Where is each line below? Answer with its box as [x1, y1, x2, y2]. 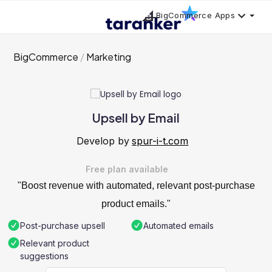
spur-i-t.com [132, 135, 189, 148]
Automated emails [143, 220, 214, 231]
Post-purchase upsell [20, 220, 105, 231]
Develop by [76, 135, 129, 148]
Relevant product [20, 238, 89, 249]
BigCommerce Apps [155, 10, 236, 20]
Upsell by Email [92, 110, 180, 126]
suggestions [20, 251, 69, 262]
